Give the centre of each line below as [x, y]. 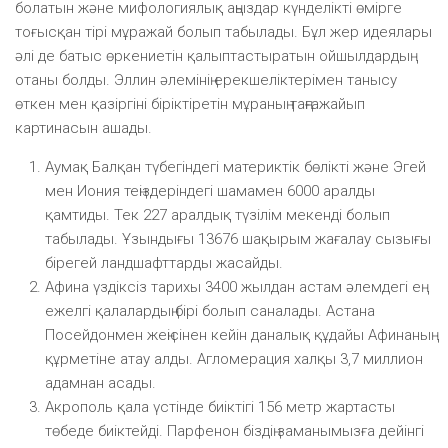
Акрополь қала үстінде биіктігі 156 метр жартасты [220, 406]
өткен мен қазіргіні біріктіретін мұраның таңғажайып [190, 103]
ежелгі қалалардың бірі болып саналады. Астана [210, 310]
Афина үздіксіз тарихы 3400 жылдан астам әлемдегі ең [233, 286]
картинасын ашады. [83, 127]
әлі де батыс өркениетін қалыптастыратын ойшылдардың [212, 55]
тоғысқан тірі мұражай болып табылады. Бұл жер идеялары [223, 31]
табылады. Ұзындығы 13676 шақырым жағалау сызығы [238, 238]
